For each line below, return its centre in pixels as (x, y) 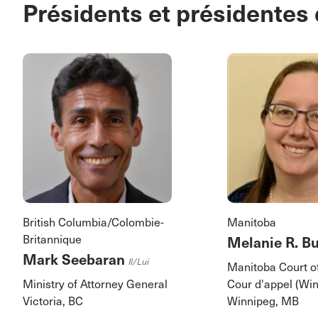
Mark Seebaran (76, 260)
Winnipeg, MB (263, 301)
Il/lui (139, 262)
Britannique (52, 239)
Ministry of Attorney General (95, 284)
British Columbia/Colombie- (93, 222)
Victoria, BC (53, 301)
